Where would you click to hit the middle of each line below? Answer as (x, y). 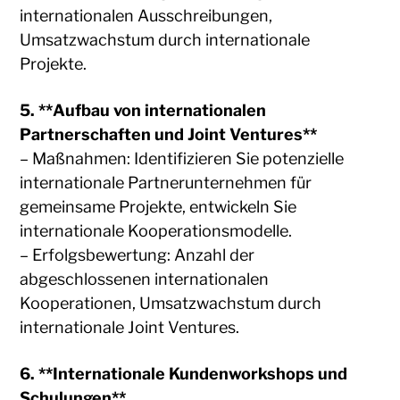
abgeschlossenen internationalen (145, 279)
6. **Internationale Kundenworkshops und (184, 374)
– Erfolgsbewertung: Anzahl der (137, 255)
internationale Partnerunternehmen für (166, 183)
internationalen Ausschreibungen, (146, 16)
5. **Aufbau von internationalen (143, 111)
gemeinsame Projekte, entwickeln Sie (158, 207)
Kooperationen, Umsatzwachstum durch (171, 304)
